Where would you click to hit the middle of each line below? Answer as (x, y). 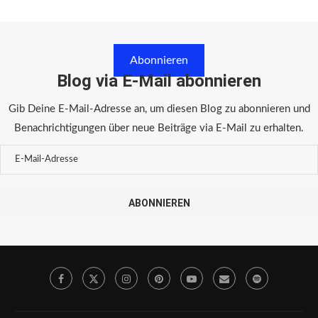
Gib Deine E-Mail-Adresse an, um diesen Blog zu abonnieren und (159, 109)
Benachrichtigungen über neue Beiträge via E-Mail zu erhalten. (159, 128)
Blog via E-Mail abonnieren (159, 81)
